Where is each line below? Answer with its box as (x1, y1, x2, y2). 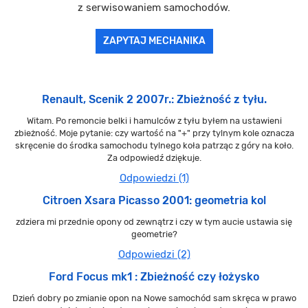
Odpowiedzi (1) (119, 172, 189, 185)
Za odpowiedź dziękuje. (107, 153, 201, 164)
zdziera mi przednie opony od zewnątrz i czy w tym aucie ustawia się (16, 217, 292, 228)
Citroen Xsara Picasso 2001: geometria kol (42, 194, 266, 208)
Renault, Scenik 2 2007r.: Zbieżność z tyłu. (41, 93, 267, 107)
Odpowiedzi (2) (118, 248, 190, 261)
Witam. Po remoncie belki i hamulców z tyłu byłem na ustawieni (26, 115, 282, 126)
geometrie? (131, 229, 177, 240)
